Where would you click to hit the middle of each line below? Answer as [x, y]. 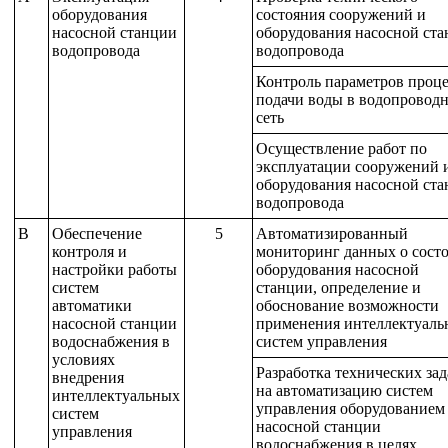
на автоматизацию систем [344, 390]
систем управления [321, 341]
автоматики [91, 305]
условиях [83, 359]
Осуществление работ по [341, 148]
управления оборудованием [350, 408]
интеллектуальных [115, 395]
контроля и [89, 251]
